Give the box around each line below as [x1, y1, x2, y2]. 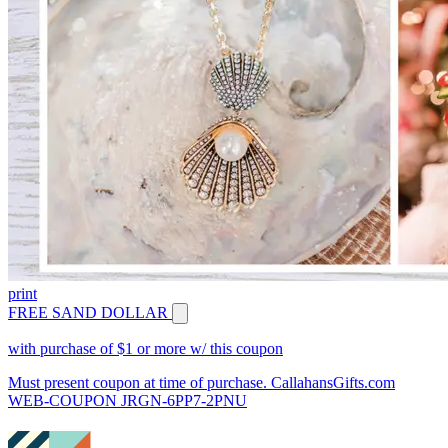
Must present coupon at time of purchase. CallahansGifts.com [8, 374, 395, 392]
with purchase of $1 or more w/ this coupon [8, 340, 283, 358]
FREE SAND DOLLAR [8, 304, 168, 322]
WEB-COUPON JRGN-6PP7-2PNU [8, 392, 247, 410]
